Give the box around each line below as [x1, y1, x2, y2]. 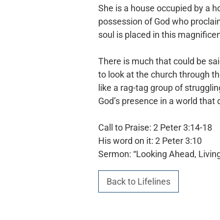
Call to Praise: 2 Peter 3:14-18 [98, 122, 212, 133]
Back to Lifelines [107, 176, 170, 187]
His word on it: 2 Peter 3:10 [98, 136, 202, 146]
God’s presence [98, 96, 160, 106]
